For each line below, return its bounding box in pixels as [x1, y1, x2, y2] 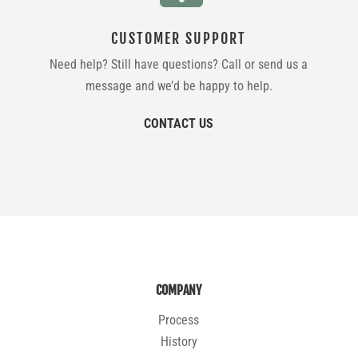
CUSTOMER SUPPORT [111, 29, 247, 47]
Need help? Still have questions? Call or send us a [50, 56, 308, 72]
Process [158, 312, 200, 328]
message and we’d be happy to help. [85, 78, 272, 93]
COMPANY [156, 281, 202, 298]
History [160, 333, 197, 349]
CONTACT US [144, 115, 214, 131]
